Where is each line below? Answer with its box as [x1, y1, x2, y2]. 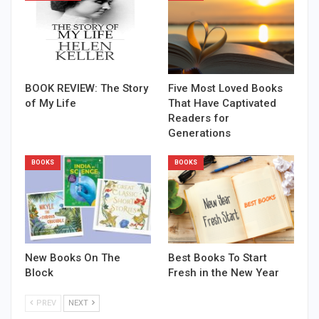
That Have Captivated [168, 96, 276, 110]
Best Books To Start [168, 251, 267, 264]
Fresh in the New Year [168, 266, 279, 279]
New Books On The [25, 251, 120, 264]
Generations [168, 126, 231, 140]
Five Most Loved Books [168, 81, 283, 95]
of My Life [25, 96, 76, 110]
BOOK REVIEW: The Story [25, 81, 148, 95]
